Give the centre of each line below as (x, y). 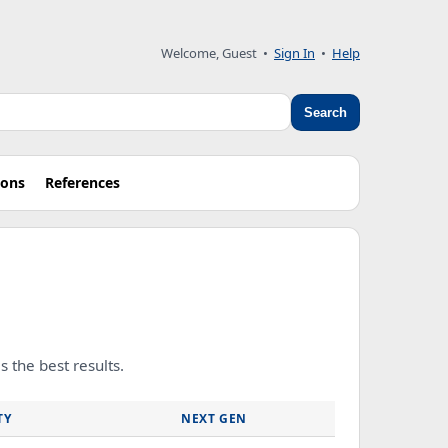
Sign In (294, 52)
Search (325, 112)
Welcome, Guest (209, 52)
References (82, 182)
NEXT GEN (214, 418)
